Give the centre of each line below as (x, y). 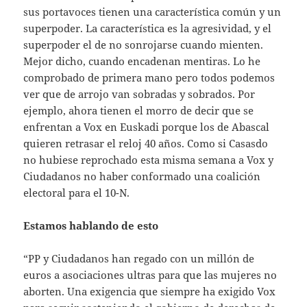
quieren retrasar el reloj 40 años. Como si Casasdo (146, 143)
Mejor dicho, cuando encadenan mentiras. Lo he (142, 61)
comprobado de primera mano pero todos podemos (149, 77)
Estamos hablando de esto (91, 225)
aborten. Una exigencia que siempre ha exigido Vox (150, 291)
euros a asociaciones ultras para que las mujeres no (150, 274)
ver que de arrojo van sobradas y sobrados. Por (139, 94)
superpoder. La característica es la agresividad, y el (148, 28)
